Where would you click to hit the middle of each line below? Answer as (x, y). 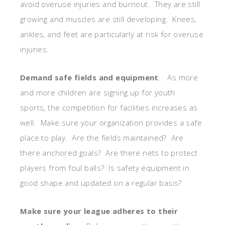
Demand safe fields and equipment (89, 77)
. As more (178, 77)
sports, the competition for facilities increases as (109, 107)
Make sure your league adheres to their (99, 211)
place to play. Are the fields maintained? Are (102, 137)
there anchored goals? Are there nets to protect (109, 152)
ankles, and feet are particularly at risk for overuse (112, 34)
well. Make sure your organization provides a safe (111, 122)
